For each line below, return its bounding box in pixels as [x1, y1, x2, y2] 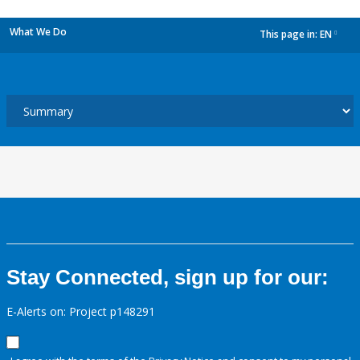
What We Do [10, 25, 67, 39]
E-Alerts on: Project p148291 [6, 304, 155, 319]
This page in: [260, 27, 320, 42]
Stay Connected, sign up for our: [6, 265, 329, 289]
